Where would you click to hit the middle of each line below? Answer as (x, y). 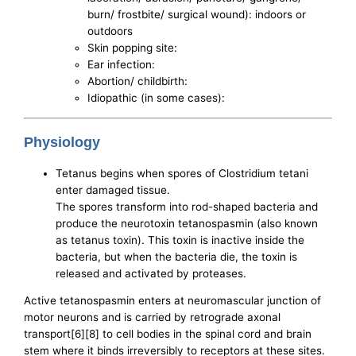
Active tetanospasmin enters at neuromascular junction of (173, 301)
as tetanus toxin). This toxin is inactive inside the (180, 240)
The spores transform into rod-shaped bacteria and (187, 206)
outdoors (110, 31)
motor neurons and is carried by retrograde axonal (153, 317)
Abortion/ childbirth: (138, 81)
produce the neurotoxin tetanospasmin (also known (187, 223)
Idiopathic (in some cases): (157, 98)
